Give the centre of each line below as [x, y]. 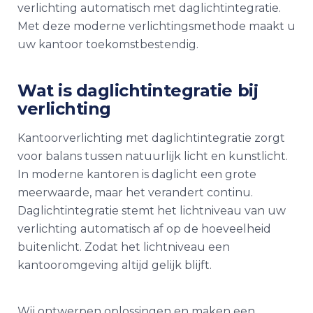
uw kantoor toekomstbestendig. [108, 44]
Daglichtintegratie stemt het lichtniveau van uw [152, 211]
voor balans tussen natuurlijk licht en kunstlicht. [153, 156]
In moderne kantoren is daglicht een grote [137, 174]
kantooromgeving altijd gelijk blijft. [115, 265]
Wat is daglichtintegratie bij [138, 90]
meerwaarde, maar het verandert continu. [135, 192]
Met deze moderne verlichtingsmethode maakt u [156, 26]
